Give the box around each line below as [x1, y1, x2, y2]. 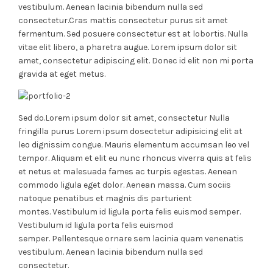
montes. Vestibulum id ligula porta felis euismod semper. [18, 207, 241, 217]
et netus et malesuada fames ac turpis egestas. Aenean [18, 166, 237, 177]
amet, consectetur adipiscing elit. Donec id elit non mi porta [18, 55, 253, 66]
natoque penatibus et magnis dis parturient [18, 193, 192, 204]
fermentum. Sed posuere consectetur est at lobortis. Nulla [18, 29, 248, 39]
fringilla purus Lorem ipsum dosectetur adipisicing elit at [18, 126, 243, 136]
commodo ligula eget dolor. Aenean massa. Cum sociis [18, 180, 231, 190]
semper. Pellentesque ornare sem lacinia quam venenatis [18, 233, 244, 244]
